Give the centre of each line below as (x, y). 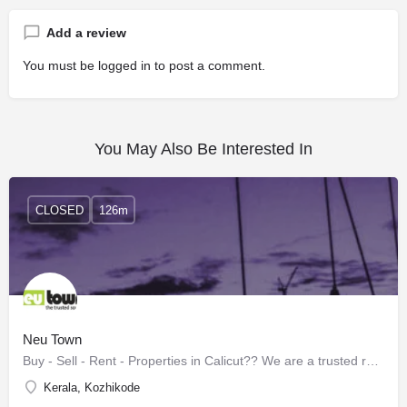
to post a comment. (208, 65)
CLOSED (59, 210)
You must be (60, 65)
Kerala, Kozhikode (92, 387)
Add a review (86, 33)
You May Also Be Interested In (203, 149)
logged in (124, 65)
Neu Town (52, 339)
